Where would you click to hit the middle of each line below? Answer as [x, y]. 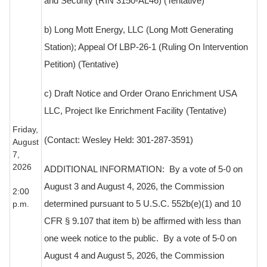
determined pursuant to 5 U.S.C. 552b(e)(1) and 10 [142, 204]
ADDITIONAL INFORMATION [103, 170]
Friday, [25, 130]
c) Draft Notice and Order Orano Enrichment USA [140, 94]
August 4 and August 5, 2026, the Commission [134, 256]
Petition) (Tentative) [81, 65]
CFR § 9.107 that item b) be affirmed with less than [142, 221]
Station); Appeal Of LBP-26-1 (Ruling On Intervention [146, 47]
